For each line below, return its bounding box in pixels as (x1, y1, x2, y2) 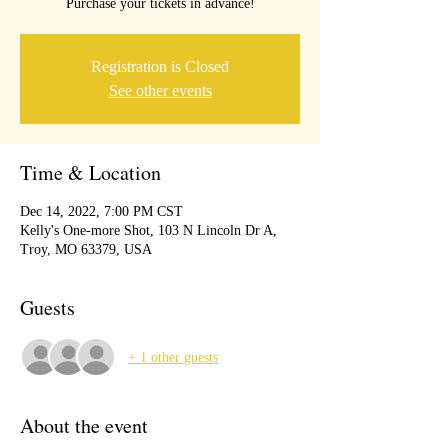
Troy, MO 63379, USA (20, 242, 152, 257)
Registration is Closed (91, 58, 229, 75)
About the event (20, 412, 148, 439)
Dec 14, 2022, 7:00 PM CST (20, 204, 183, 219)
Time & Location (20, 159, 161, 186)
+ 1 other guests (128, 349, 218, 365)
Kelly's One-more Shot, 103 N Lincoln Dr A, (20, 223, 277, 238)
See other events (108, 82, 212, 99)
